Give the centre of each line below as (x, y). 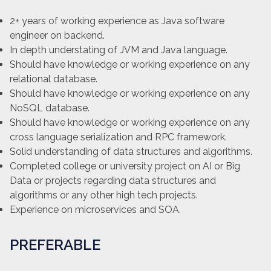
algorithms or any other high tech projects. (104, 195)
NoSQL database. (50, 108)
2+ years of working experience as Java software (117, 21)
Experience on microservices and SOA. (95, 209)
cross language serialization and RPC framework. (118, 137)
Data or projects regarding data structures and (113, 180)
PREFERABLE (55, 244)
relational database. (54, 79)
